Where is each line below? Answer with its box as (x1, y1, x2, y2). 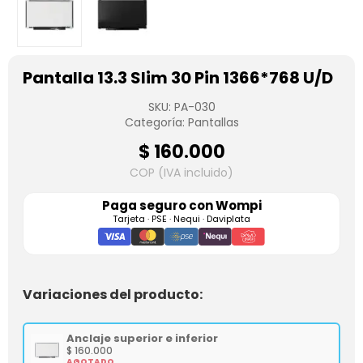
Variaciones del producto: (23, 285, 203, 304)
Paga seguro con (101, 197, 216, 214)
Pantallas (187, 114, 239, 130)
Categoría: (124, 114, 188, 130)
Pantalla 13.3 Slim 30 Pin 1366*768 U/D (23, 66, 333, 89)
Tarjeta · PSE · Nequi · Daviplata (113, 212, 250, 225)
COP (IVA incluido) (130, 164, 233, 181)
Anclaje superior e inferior (66, 331, 218, 346)
